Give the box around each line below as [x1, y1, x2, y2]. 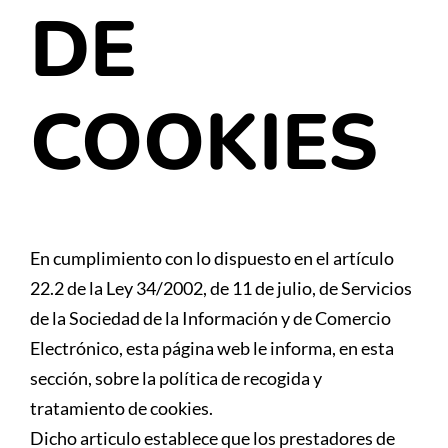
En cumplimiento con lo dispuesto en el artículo [30, 246, 394, 269]
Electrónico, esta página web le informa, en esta [30, 336, 394, 359]
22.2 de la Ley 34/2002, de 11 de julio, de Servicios [30, 276, 412, 299]
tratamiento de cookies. [30, 396, 213, 419]
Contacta [27, 51, 101, 72]
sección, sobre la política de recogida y [30, 366, 322, 389]
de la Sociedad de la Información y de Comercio [30, 306, 391, 329]
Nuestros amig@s [27, 3, 171, 24]
